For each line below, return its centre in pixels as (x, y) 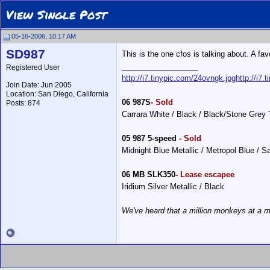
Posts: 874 (23, 103)
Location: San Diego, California (57, 94)
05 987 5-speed (150, 138)
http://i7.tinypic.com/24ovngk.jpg (179, 78)
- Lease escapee (205, 174)
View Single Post (56, 14)
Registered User (33, 67)
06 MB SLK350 (149, 174)
